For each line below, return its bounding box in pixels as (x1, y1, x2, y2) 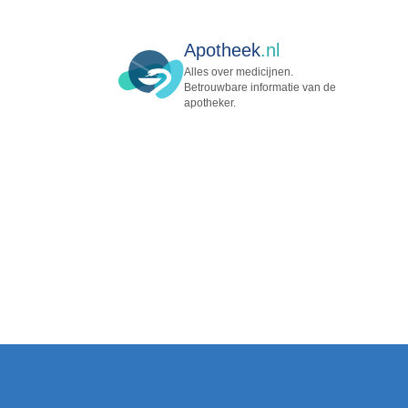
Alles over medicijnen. (184, 66, 293, 78)
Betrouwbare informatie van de (184, 81, 336, 94)
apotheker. (184, 97, 236, 109)
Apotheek (184, 40, 260, 60)
